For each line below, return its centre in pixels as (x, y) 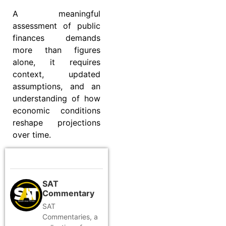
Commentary (68, 193)
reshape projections (56, 123)
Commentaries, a (70, 216)
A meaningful (56, 14)
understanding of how (56, 99)
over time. (32, 135)
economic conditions (56, 111)
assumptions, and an (56, 87)
